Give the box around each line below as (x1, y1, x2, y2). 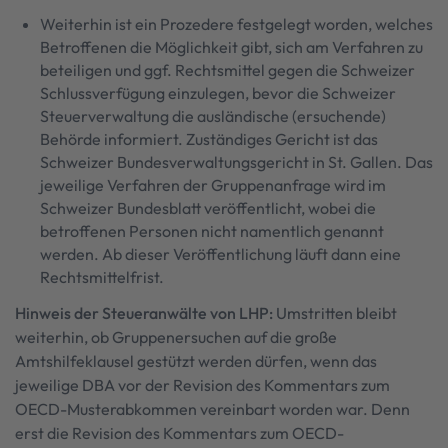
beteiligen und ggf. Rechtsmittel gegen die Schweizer (40, 60, 415, 80)
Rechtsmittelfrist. (40, 267, 164, 287)
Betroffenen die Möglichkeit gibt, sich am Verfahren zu (40, 37, 423, 57)
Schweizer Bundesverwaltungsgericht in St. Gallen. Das (40, 152, 433, 172)
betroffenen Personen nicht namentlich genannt (40, 221, 384, 241)
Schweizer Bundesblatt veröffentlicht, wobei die (40, 198, 376, 218)
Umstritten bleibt (273, 303, 397, 323)
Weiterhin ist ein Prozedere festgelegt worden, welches (40, 14, 433, 34)
